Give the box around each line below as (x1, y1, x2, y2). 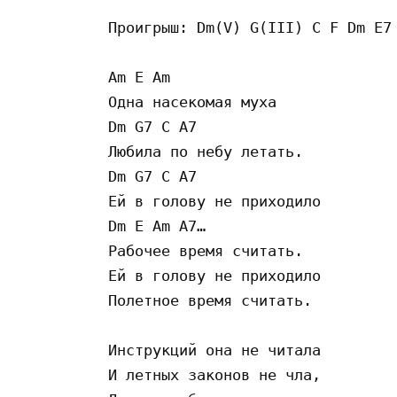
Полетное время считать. (108, 291, 321, 309)
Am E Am (108, 67, 179, 86)
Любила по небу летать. (108, 142, 312, 160)
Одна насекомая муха (108, 92, 285, 111)
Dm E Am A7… (108, 216, 223, 235)
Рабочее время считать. (108, 241, 321, 260)
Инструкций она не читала (108, 340, 330, 359)
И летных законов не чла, (108, 365, 330, 384)
